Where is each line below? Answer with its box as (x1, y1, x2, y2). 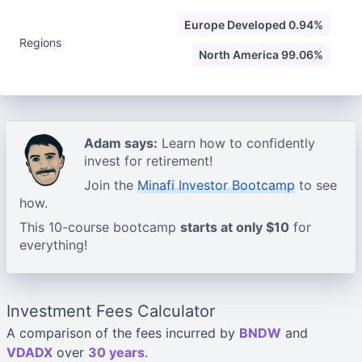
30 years (88, 344, 145, 360)
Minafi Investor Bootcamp (137, 177, 295, 193)
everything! (19, 237, 87, 253)
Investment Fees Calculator (6, 301, 215, 321)
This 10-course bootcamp (19, 219, 180, 235)
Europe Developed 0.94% (184, 18, 323, 32)
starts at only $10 (180, 219, 289, 235)
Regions (19, 36, 61, 49)
